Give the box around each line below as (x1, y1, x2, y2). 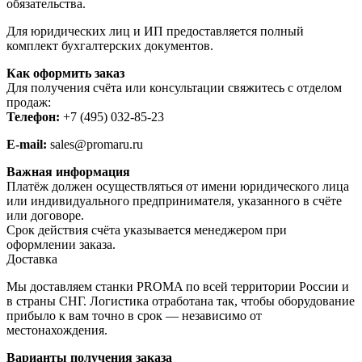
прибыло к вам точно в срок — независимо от (6, 308, 262, 322)
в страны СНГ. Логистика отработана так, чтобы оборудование (6, 293, 355, 308)
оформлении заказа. (6, 237, 116, 251)
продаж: (6, 95, 51, 109)
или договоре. (6, 208, 84, 222)
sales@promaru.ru (47, 137, 143, 151)
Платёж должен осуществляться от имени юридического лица (6, 179, 349, 193)
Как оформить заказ (6, 65, 124, 80)
